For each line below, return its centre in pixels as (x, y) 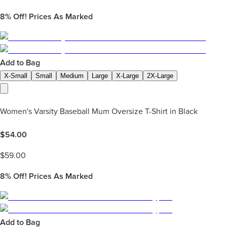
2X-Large (160, 75)
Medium (72, 75)
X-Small (16, 75)
